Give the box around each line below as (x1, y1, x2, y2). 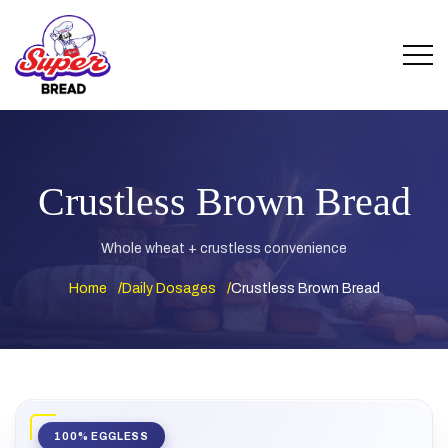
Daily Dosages (121, 280, 216, 296)
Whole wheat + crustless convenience (101, 240, 347, 256)
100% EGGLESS (54, 430, 150, 442)
